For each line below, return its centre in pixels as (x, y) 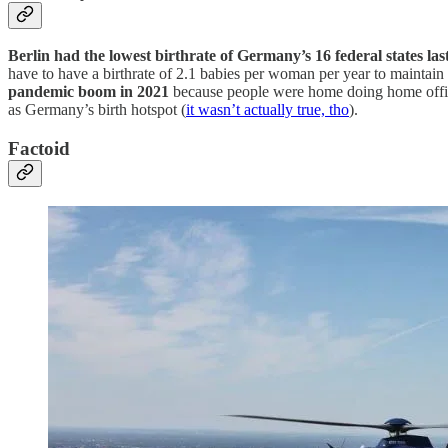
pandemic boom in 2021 (88, 92)
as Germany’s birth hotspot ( (97, 110)
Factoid (39, 148)
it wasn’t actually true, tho (267, 110)
